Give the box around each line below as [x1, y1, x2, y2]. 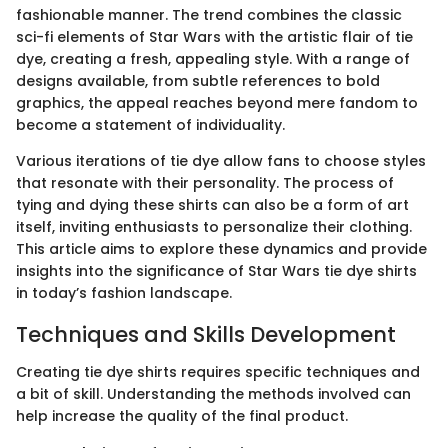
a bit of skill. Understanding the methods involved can [16, 384, 411, 404]
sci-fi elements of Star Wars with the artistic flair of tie [16, 26, 413, 47]
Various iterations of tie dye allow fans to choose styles [16, 150, 426, 171]
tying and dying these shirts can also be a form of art [16, 194, 409, 215]
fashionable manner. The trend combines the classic [16, 4, 402, 25]
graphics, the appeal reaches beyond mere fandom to [16, 92, 418, 113]
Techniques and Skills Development [16, 319, 396, 349]
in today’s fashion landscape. [16, 282, 232, 303]
